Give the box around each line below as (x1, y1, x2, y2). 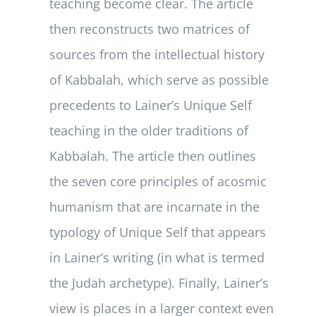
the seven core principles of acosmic (49, 172, 267, 190)
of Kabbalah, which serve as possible (49, 71, 269, 88)
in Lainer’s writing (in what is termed (49, 248, 265, 266)
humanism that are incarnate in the (49, 197, 260, 215)
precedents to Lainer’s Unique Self (49, 96, 253, 114)
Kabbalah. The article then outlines (49, 147, 257, 164)
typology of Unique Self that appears (49, 223, 267, 241)
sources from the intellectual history (49, 45, 265, 63)
